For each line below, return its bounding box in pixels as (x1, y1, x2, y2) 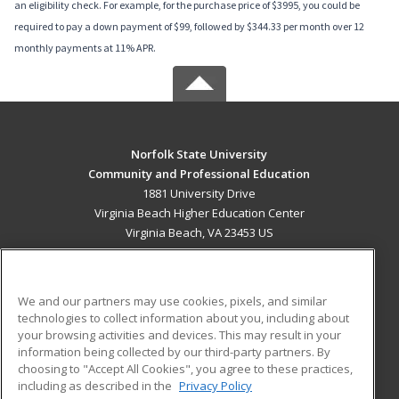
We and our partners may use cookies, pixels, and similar (18, 292, 327, 309)
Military (59, 347, 98, 364)
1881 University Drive (142, 185, 256, 202)
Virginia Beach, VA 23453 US (125, 224, 273, 241)
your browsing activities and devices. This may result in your (18, 326, 341, 343)
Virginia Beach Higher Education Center (94, 205, 305, 222)
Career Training (59, 283, 142, 300)
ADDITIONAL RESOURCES (124, 325, 275, 343)
